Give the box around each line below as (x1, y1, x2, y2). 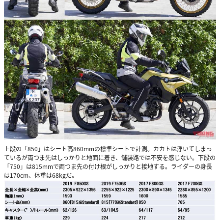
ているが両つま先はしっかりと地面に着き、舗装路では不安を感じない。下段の (4, 153, 216, 162)
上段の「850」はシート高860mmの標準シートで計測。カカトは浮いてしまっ (4, 144, 212, 153)
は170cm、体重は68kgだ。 (4, 170, 78, 179)
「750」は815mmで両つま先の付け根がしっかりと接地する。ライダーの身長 (4, 162, 212, 170)
